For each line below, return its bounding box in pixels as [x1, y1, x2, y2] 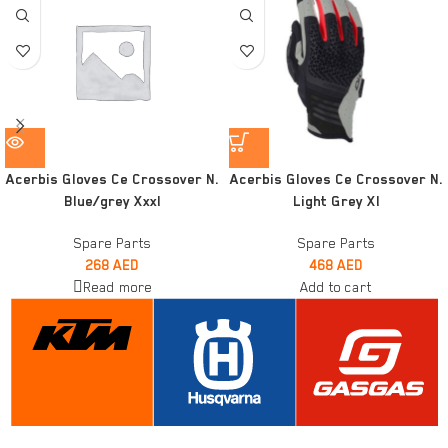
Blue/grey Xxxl [63, 192, 161, 209]
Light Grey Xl [292, 192, 380, 209]
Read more [82, 278, 152, 295]
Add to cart [300, 278, 372, 295]
